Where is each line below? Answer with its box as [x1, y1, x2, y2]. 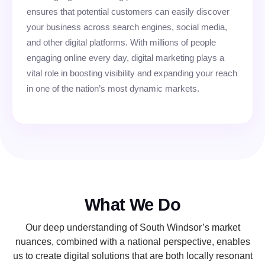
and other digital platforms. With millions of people [27, 37, 216, 47]
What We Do [84, 195, 181, 215]
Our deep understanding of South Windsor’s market [25, 222, 240, 233]
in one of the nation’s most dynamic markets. [27, 83, 199, 93]
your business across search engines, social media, [27, 21, 227, 32]
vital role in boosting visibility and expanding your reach [27, 67, 237, 78]
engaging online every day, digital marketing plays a [27, 52, 224, 63]
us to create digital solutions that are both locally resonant [12, 251, 253, 261]
